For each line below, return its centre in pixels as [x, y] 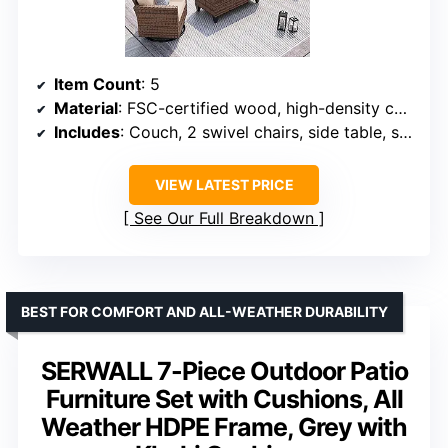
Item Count [97, 83]
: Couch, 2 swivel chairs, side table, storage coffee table [259, 131]
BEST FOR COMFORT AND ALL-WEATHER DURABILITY [204, 311]
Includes [87, 131]
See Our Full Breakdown [224, 217]
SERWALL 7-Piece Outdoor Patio [224, 370]
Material [86, 107]
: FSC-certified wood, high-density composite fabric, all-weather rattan [256, 107]
